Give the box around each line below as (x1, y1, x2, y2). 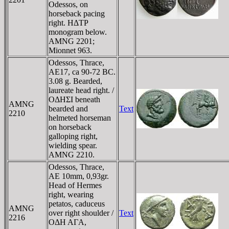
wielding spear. (49, 141, 97, 150)
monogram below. (49, 27, 107, 36)
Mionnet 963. (49, 45, 92, 55)
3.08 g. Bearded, (49, 76, 102, 85)
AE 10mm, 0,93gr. (49, 171, 109, 180)
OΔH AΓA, (49, 217, 86, 226)
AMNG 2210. (49, 150, 95, 159)
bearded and (49, 104, 88, 113)
